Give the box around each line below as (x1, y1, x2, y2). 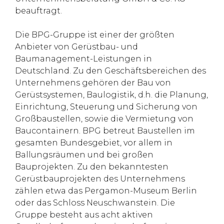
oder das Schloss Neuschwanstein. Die (15, 198, 175, 207)
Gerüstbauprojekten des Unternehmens (15, 174, 185, 183)
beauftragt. (15, 6, 62, 15)
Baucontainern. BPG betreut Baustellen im (15, 126, 195, 135)
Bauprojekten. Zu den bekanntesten (15, 162, 168, 171)
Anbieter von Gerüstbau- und (15, 42, 138, 51)
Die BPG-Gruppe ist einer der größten (15, 30, 174, 39)
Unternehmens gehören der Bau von (15, 78, 171, 87)
